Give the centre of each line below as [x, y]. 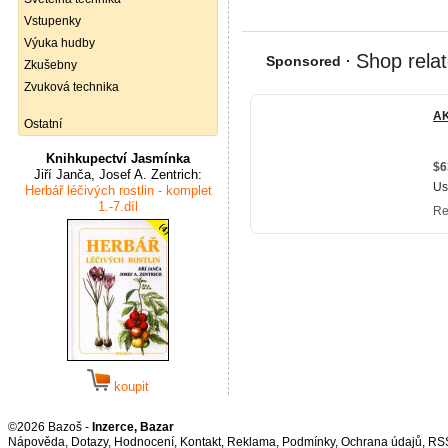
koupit [130, 386]
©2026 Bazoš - [50, 427]
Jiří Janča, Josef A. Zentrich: [118, 174]
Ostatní [43, 124]
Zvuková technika [71, 87]
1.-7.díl [118, 206]
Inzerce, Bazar [133, 427]
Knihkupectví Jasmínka [118, 158]
